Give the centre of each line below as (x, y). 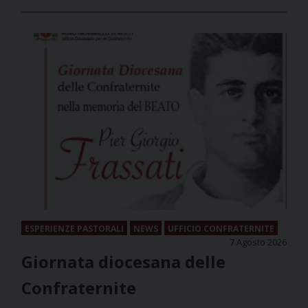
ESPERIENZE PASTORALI (74, 229)
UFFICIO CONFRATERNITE (221, 229)
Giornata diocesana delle (123, 262)
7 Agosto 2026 (258, 242)
